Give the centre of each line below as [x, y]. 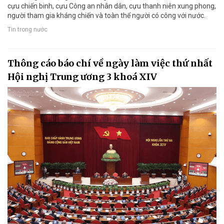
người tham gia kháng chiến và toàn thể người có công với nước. [106, 16]
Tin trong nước [27, 29]
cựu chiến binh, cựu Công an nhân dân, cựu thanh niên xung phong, [112, 6]
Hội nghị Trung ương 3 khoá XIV [82, 77]
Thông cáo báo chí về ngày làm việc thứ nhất [110, 63]
